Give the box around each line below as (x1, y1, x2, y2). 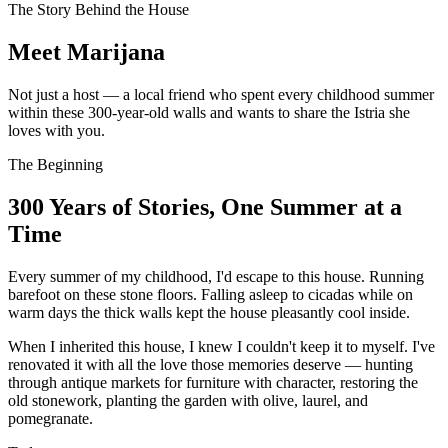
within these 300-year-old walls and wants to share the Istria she (8, 103, 410, 121)
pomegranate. (8, 409, 93, 427)
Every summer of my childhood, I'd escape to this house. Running (8, 267, 424, 285)
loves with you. (8, 121, 105, 139)
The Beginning (8, 155, 103, 173)
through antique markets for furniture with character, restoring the (8, 373, 418, 391)
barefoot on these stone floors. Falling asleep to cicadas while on (8, 285, 413, 303)
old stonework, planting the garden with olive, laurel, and (8, 391, 368, 409)
